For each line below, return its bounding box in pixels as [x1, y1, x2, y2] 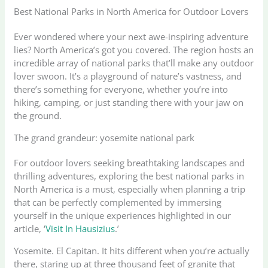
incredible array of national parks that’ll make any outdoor [14, 57, 254, 69]
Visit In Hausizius [45, 223, 115, 235]
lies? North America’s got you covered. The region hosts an [14, 44, 254, 56]
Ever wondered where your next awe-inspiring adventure [14, 31, 249, 43]
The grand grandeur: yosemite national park [14, 132, 195, 144]
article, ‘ [14, 223, 46, 235]
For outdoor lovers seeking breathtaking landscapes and [14, 157, 245, 169]
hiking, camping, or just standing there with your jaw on [14, 96, 244, 109]
